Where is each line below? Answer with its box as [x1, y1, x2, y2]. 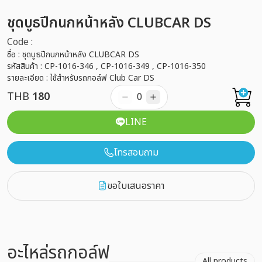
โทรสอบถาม [113, 145, 158, 160]
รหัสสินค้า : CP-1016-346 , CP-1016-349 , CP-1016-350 [7, 60, 206, 73]
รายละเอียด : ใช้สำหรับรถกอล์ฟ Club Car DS [7, 71, 154, 84]
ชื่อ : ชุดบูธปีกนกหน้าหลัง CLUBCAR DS [7, 48, 139, 61]
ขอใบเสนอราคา [107, 178, 164, 193]
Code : [7, 35, 33, 49]
